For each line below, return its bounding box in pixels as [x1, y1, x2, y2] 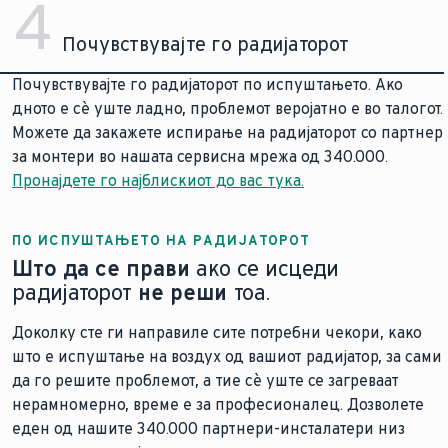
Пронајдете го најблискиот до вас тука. [12, 171, 304, 190]
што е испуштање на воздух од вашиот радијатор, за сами [12, 347, 442, 366]
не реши [132, 279, 227, 306]
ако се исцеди [190, 255, 339, 282]
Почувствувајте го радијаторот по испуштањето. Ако [12, 75, 403, 94]
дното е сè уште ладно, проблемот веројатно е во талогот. [12, 99, 443, 118]
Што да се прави [12, 255, 190, 282]
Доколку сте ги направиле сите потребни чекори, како [12, 323, 422, 342]
